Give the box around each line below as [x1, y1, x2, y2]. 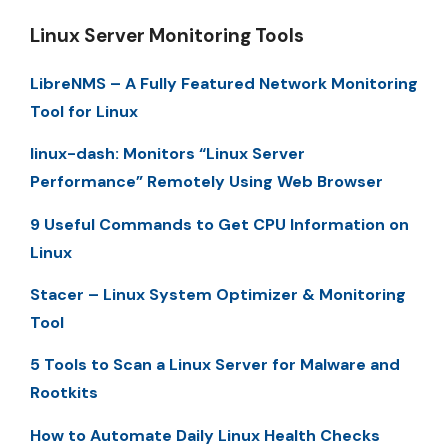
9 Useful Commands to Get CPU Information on [30, 213, 409, 235]
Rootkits [30, 382, 98, 404]
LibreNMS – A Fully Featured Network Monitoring [30, 72, 418, 94]
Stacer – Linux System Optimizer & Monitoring [30, 283, 406, 305]
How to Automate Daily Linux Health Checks [30, 424, 380, 446]
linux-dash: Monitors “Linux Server [30, 143, 305, 165]
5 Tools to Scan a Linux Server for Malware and [30, 354, 400, 376]
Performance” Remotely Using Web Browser [30, 171, 383, 193]
